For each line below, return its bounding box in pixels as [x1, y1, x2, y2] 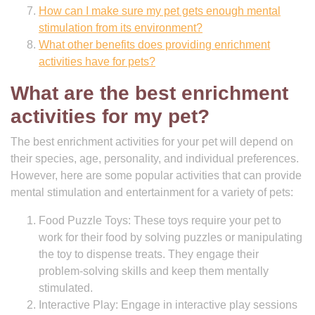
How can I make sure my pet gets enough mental [39, 5, 281, 17]
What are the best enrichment [11, 82, 288, 104]
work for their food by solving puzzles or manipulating [39, 231, 302, 243]
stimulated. [39, 282, 93, 294]
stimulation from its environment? [39, 22, 202, 34]
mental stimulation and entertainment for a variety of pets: [11, 186, 293, 198]
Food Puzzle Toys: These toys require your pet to [39, 214, 281, 226]
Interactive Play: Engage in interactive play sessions [39, 299, 297, 311]
